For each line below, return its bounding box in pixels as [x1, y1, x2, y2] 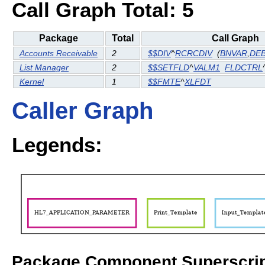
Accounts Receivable [20, 49, 98, 59]
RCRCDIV [175, 49, 212, 59]
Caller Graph [12, 98, 153, 124]
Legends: [12, 132, 102, 156]
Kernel [20, 77, 44, 87]
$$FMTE [148, 77, 180, 87]
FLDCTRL [225, 63, 263, 73]
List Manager [20, 63, 69, 73]
